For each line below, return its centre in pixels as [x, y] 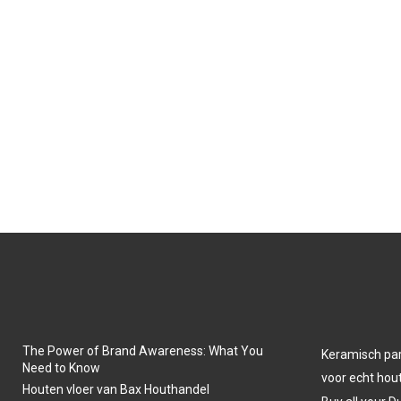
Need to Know [61, 368]
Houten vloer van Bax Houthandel [116, 389]
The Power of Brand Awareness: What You [143, 351]
